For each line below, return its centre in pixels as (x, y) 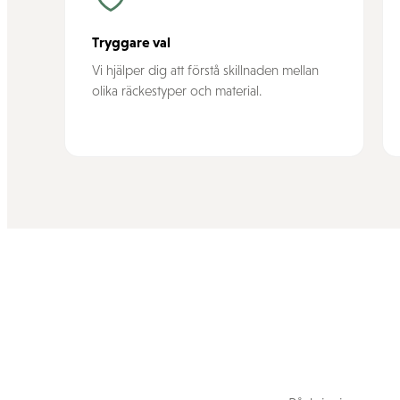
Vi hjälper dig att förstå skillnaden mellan (205, 70)
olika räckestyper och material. (177, 90)
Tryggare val (131, 42)
